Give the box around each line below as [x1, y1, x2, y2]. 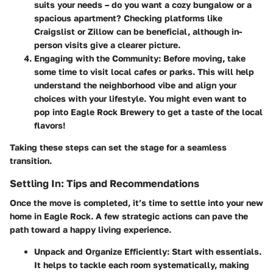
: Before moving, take [158, 52, 246, 63]
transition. [10, 155, 52, 166]
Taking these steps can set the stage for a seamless [10, 141, 227, 152]
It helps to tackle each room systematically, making [34, 259, 249, 270]
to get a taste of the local [154, 106, 263, 117]
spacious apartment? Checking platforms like [34, 12, 222, 23]
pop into [34, 106, 71, 117]
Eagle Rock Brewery [71, 106, 154, 117]
